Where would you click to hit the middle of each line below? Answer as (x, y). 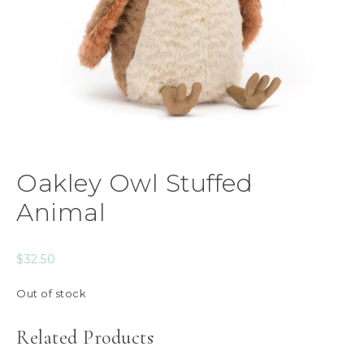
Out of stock (51, 294)
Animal (61, 212)
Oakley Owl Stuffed (134, 183)
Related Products (85, 338)
